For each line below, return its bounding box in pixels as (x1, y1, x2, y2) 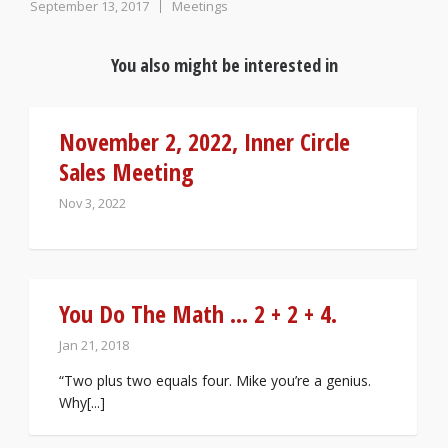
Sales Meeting (59, 155, 194, 189)
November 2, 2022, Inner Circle (59, 125, 350, 159)
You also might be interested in (110, 53, 338, 78)
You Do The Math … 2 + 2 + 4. (59, 297, 337, 331)
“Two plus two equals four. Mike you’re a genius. (59, 371, 371, 391)
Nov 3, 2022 (59, 194, 126, 213)
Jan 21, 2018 (59, 336, 129, 355)
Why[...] (59, 393, 105, 413)
